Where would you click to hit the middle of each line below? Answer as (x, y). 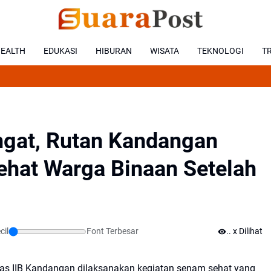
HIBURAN (114, 51)
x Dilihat (247, 231)
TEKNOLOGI (220, 51)
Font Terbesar (113, 231)
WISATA (165, 51)
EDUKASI (60, 51)
